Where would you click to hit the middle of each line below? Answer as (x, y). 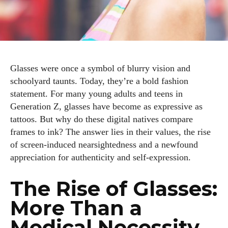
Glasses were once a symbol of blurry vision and (100, 68)
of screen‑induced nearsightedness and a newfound (104, 145)
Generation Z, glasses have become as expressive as (106, 106)
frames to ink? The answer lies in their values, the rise (110, 132)
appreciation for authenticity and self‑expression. (101, 157)
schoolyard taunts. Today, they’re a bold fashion (99, 81)
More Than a (76, 208)
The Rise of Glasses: (114, 189)
